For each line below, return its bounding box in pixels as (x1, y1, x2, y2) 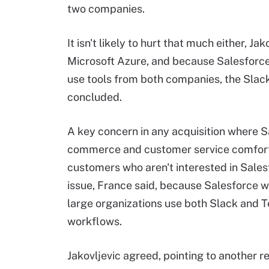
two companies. (67, 2, 145, 15)
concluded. (67, 91, 122, 103)
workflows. (67, 215, 122, 228)
